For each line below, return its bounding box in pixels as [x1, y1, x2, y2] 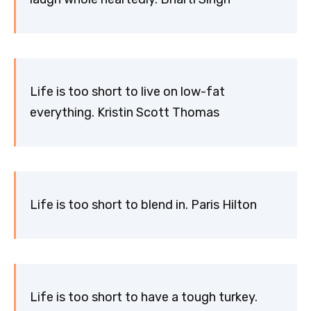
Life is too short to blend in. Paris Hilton [30, 197, 257, 213]
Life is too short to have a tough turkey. [30, 289, 258, 305]
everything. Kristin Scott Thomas [30, 105, 219, 121]
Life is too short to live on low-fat [30, 84, 225, 100]
